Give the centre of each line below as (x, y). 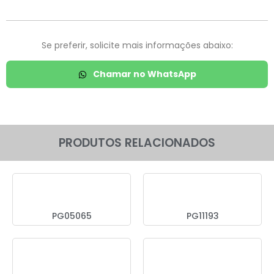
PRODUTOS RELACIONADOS (137, 143)
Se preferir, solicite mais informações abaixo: (137, 45)
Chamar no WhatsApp (144, 74)
